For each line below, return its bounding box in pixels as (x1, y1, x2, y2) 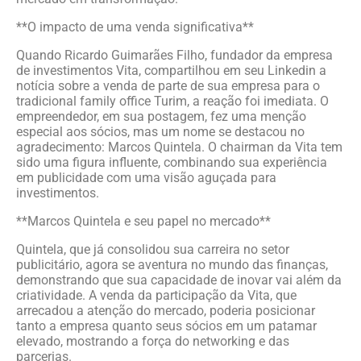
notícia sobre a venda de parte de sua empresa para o (16, 78, 320, 93)
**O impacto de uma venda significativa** (16, 19, 254, 35)
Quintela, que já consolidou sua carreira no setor (16, 242, 289, 257)
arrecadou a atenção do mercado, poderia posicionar (16, 303, 315, 318)
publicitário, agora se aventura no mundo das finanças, (16, 257, 328, 272)
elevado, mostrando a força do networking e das (16, 334, 289, 349)
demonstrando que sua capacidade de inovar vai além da (16, 272, 342, 288)
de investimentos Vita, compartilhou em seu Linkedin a (16, 63, 326, 78)
